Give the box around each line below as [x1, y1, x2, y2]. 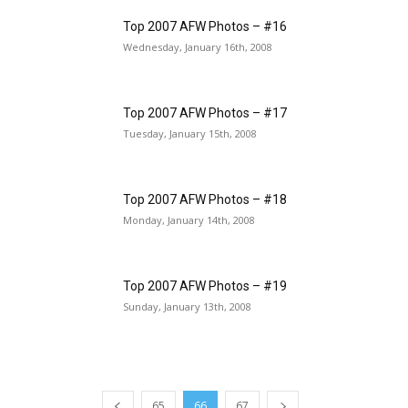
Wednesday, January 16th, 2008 [123, 40, 272, 55]
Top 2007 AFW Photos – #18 [123, 192, 287, 208]
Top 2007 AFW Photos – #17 [123, 106, 287, 121]
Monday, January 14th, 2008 [123, 213, 255, 228]
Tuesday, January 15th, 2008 [123, 127, 257, 141]
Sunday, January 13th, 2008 [123, 300, 251, 314]
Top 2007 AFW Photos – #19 [123, 279, 287, 294]
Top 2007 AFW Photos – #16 [123, 19, 287, 35]
